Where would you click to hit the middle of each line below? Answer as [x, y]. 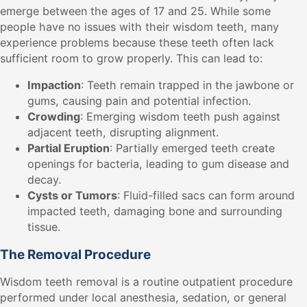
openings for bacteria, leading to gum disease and [158, 164]
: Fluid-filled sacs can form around [206, 196]
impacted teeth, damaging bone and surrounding [155, 211]
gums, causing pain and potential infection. [139, 101]
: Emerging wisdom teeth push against [180, 117]
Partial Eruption [69, 148]
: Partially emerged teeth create [192, 148]
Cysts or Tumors [72, 196]
